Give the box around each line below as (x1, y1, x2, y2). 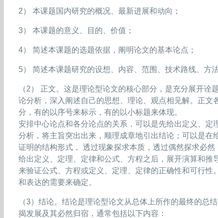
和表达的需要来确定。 (18, 178, 96, 186)
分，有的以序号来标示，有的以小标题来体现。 (18, 108, 182, 116)
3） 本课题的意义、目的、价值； (18, 26, 134, 35)
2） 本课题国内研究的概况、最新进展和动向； (18, 6, 181, 15)
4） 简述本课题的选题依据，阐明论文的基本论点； (18, 45, 196, 54)
